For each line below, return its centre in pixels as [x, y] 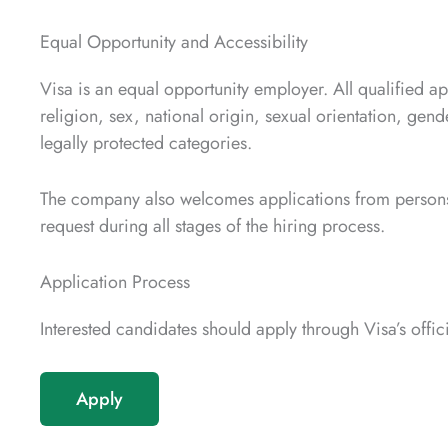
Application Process [115, 281]
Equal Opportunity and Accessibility [174, 42]
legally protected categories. [146, 143]
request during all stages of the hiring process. [212, 226]
